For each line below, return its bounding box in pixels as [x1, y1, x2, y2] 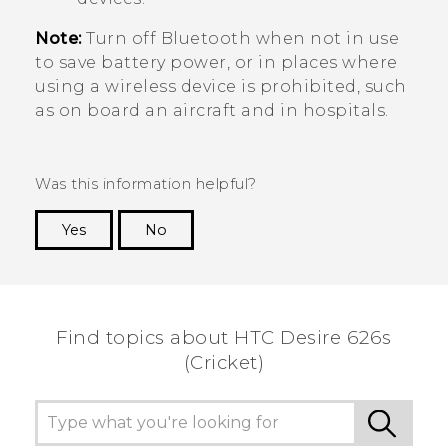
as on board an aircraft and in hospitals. [35, 100, 389, 120]
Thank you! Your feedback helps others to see [59, 250, 413, 269]
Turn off [81, 28, 161, 48]
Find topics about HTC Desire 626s [56, 325, 392, 349]
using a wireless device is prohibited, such [35, 76, 407, 96]
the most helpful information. [188, 271, 413, 290]
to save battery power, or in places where [35, 52, 398, 72]
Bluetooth [160, 28, 251, 48]
